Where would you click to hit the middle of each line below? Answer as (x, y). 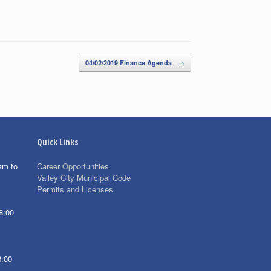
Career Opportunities (73, 166)
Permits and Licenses (75, 189)
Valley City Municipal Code (84, 177)
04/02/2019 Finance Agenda (129, 62)
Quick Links (57, 142)
